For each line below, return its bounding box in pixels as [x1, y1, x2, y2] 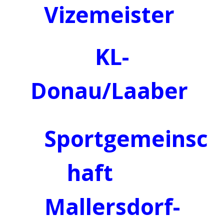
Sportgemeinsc [16, 123, 208, 153]
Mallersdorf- [44, 191, 180, 221]
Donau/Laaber [30, 75, 193, 105]
